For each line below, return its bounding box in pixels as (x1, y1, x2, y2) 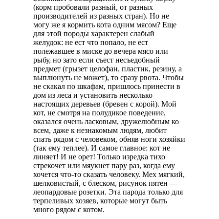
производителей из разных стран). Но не (33, 12, 169, 21)
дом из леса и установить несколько (33, 91, 153, 100)
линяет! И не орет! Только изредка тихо (33, 153, 165, 161)
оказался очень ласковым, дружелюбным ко (33, 117, 179, 126)
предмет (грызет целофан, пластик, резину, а (33, 65, 182, 73)
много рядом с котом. (33, 205, 105, 214)
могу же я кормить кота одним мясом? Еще (33, 21, 176, 29)
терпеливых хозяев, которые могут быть (33, 197, 167, 205)
